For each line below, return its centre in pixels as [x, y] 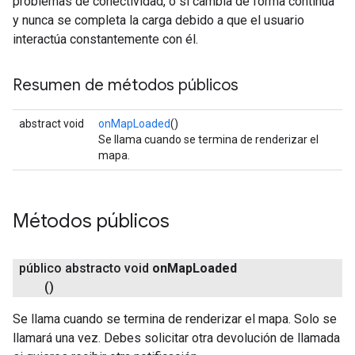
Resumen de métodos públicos [126, 85]
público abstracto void [86, 268]
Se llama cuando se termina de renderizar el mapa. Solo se [175, 319]
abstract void [52, 124]
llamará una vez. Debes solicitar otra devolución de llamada [176, 338]
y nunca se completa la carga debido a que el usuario [158, 20]
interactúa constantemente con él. [105, 39]
